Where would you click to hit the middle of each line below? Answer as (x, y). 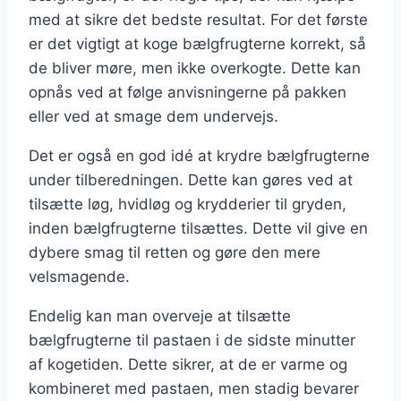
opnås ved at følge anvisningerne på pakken (188, 93)
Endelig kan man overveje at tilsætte (160, 316)
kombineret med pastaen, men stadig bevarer (194, 389)
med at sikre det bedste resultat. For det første (198, 20)
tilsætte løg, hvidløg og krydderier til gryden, (188, 205)
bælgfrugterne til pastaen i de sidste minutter (192, 341)
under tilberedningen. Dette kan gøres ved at (191, 180)
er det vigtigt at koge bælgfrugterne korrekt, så (197, 44)
